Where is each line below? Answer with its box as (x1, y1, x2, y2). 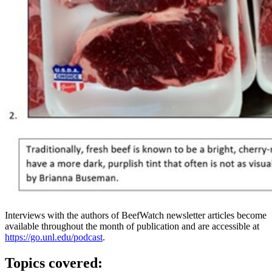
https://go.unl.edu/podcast (5, 232, 103, 243)
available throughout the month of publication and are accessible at (5, 221, 259, 232)
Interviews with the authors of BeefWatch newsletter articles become (5, 210, 267, 221)
